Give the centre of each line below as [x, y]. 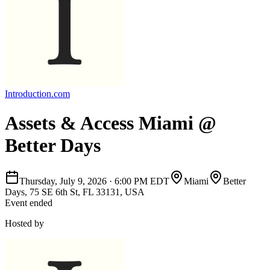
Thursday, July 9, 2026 [63, 181]
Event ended [29, 202]
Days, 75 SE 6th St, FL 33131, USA [75, 192]
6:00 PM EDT [142, 181]
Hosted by [24, 223]
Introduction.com [37, 94]
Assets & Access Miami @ [111, 123]
